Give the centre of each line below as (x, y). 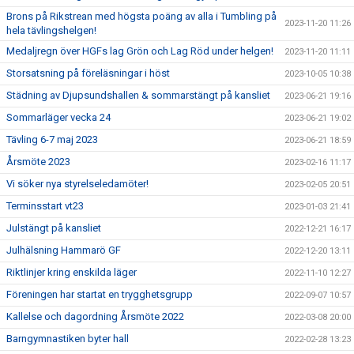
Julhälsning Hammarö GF (64, 250)
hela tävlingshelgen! (51, 30)
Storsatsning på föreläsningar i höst (88, 73)
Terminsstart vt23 (45, 206)
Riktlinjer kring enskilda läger (72, 272)
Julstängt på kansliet (54, 228)
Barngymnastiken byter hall (68, 339)
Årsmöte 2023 (38, 162)
